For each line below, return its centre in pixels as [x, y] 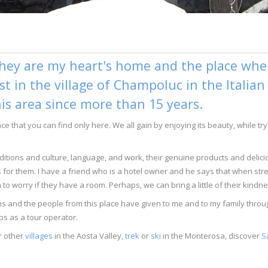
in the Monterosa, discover [211, 235]
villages [39, 235]
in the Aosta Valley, [89, 235]
